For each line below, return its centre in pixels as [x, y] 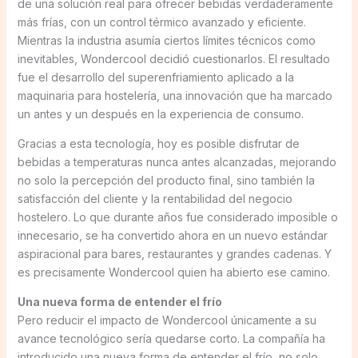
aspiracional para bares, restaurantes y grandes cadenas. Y [174, 253]
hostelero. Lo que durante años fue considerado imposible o [177, 217]
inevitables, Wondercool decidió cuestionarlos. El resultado [173, 58]
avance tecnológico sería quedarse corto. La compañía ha [171, 338]
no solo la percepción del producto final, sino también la [166, 180]
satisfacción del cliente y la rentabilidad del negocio [155, 198]
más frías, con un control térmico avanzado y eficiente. [161, 22]
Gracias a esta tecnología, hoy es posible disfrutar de [158, 143]
